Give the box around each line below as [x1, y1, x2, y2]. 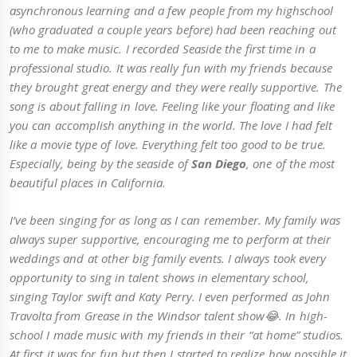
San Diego [190, 155, 247, 172]
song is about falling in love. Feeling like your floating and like [10, 98, 335, 115]
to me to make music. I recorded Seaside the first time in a [10, 41, 316, 57]
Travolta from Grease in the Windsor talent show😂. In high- [10, 307, 328, 324]
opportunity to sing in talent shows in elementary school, [10, 269, 310, 285]
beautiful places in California [10, 175, 163, 191]
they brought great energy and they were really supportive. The [10, 79, 342, 96]
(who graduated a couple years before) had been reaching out [10, 22, 336, 38]
